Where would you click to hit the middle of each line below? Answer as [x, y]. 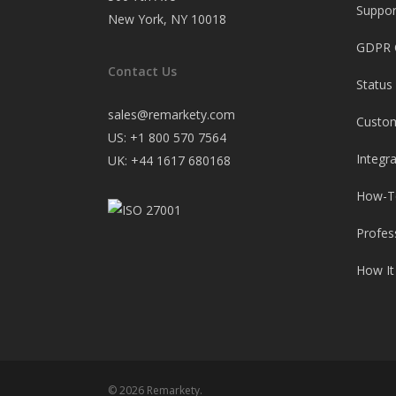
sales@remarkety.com [171, 114]
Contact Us [142, 71]
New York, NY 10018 [167, 19]
